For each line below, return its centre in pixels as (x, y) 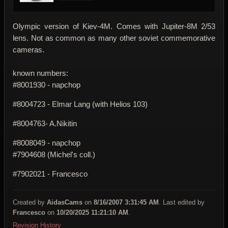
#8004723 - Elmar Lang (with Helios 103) (80, 104)
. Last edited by (182, 203)
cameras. (28, 50)
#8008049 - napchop (47, 143)
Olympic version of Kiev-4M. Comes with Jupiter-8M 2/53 (114, 26)
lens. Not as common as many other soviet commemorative (114, 38)
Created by (30, 203)
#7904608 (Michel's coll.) (54, 155)
